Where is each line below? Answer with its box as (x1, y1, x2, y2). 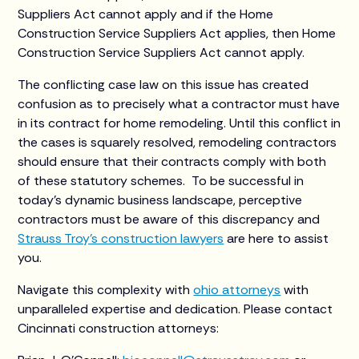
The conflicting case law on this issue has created (18, 75, 309, 93)
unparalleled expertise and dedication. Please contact (18, 300, 333, 317)
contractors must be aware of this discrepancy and (18, 210, 321, 228)
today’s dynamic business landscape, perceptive (18, 191, 303, 208)
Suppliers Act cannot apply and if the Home (18, 5, 274, 22)
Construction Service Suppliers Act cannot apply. (18, 43, 305, 61)
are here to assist (224, 229, 329, 247)
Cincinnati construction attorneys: (18, 319, 220, 337)
